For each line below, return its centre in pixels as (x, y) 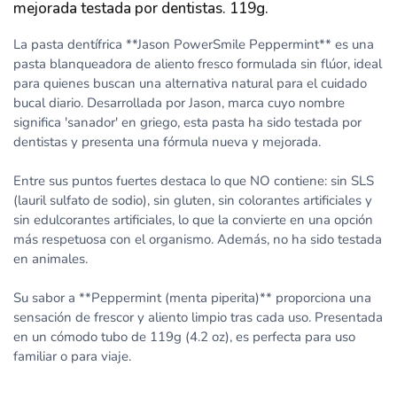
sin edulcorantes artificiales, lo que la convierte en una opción (193, 220)
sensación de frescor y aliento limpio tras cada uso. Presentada (198, 318)
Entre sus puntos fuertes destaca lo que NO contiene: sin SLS (194, 181)
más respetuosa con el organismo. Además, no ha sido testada (198, 240)
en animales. (51, 259)
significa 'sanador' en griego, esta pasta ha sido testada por (187, 123)
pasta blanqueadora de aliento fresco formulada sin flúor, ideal (198, 64)
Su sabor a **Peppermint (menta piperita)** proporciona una (192, 298)
